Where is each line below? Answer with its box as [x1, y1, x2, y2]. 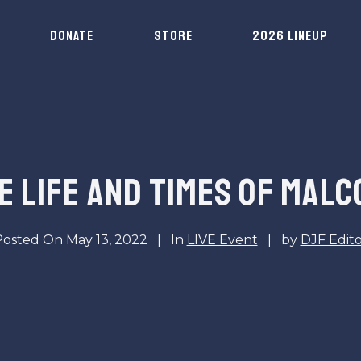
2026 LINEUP [252, 27, 329, 44]
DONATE [50, 27, 94, 44]
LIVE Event [186, 232, 258, 247]
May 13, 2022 [65, 232, 147, 247]
